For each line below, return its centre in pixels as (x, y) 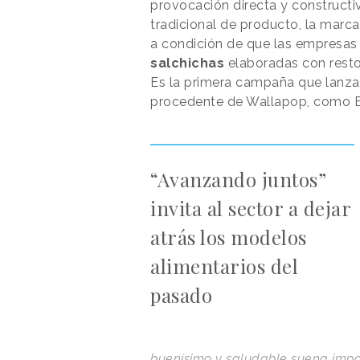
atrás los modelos (229, 237)
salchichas (187, 63)
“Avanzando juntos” (238, 180)
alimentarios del (224, 266)
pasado (181, 295)
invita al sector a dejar (250, 209)
